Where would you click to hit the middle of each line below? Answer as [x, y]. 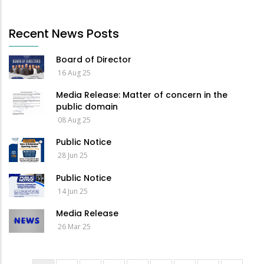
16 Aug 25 [74, 73]
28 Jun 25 [73, 156]
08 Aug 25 [74, 120]
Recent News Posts [64, 34]
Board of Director [94, 60]
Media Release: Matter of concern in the [142, 95]
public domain [87, 107]
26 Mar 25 [74, 226]
